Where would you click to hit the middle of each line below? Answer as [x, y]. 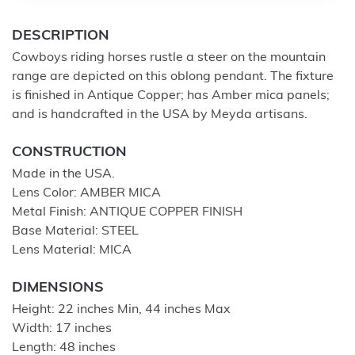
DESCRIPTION [61, 36]
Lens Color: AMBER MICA [86, 193]
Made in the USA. [63, 174]
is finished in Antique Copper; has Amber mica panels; [171, 95]
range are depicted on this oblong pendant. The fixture [173, 76]
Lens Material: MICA [72, 250]
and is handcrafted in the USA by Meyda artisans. [160, 115]
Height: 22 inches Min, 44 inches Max [121, 309]
